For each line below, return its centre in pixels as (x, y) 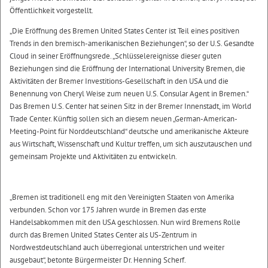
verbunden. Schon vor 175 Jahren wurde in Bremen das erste (108, 210)
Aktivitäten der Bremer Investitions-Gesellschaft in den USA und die (119, 81)
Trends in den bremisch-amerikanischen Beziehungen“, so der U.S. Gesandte (132, 43)
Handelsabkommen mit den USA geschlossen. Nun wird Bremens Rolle (125, 222)
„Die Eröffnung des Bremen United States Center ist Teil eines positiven (124, 31)
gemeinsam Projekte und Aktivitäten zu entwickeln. (93, 156)
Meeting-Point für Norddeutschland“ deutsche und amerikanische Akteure (129, 131)
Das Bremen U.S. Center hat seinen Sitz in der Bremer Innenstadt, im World (130, 106)
